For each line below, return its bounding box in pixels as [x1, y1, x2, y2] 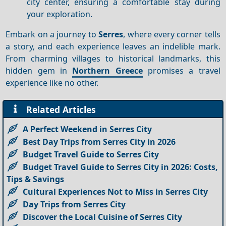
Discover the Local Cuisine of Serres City [23, 211, 183, 223]
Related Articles [21, 103, 96, 116]
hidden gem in [6, 65, 73, 76]
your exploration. [27, 8, 92, 20]
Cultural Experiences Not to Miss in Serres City [23, 186, 208, 198]
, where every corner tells [123, 28, 220, 40]
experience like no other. [6, 77, 99, 88]
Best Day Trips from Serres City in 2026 [23, 136, 176, 148]
